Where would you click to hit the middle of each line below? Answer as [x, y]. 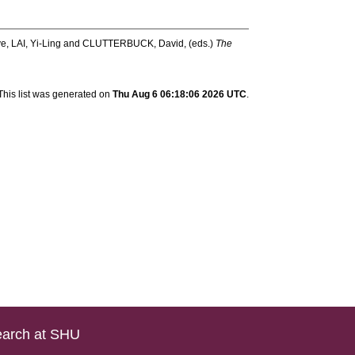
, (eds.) [200, 44]
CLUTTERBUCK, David [134, 44]
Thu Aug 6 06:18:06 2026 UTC [179, 94]
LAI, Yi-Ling [36, 44]
